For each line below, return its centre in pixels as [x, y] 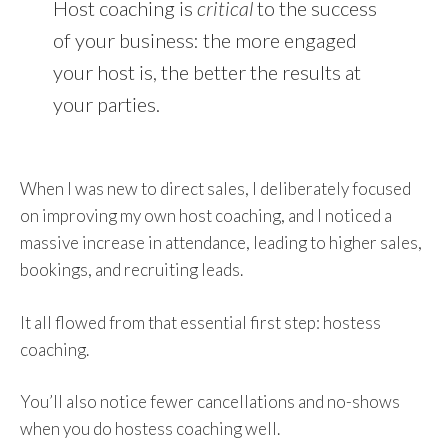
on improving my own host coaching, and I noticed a [206, 215]
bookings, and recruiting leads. [131, 269]
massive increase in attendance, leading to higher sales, [221, 242]
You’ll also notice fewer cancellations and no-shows [210, 401]
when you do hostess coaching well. [150, 428]
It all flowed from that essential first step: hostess [200, 322]
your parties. [106, 103]
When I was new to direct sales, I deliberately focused [215, 188]
